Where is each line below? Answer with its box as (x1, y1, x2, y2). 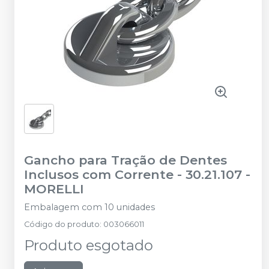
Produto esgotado (24, 237, 153, 254)
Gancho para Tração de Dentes (24, 153, 227, 168)
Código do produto (24, 220, 100, 229)
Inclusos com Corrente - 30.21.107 (24, 167, 242, 182)
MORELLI (24, 181, 84, 196)
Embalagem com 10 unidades (24, 202, 155, 213)
